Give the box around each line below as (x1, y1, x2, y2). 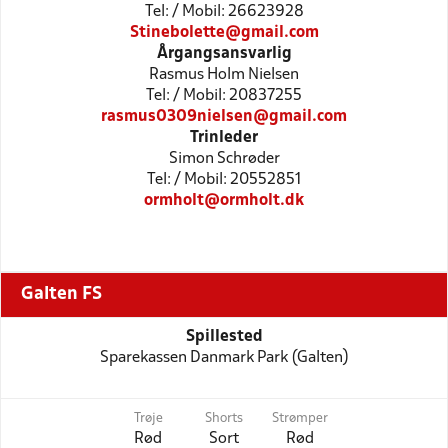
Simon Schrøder (168, 151, 280, 166)
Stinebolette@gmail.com (129, 25, 319, 40)
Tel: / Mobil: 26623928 (144, 4, 304, 19)
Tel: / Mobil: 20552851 (147, 172, 301, 187)
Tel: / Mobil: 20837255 (146, 88, 302, 103)
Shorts (205, 412, 243, 425)
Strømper (272, 412, 328, 425)
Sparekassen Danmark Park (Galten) (99, 350, 349, 365)
